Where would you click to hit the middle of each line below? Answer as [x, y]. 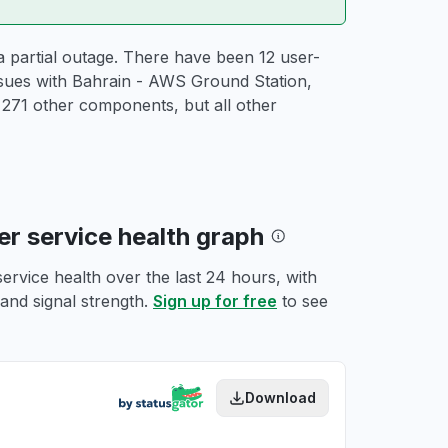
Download [280, 397]
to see [302, 301]
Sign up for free [215, 301]
